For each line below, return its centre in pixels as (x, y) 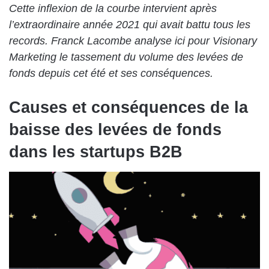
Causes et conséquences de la (128, 107)
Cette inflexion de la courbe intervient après (113, 8)
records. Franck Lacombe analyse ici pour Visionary (133, 41)
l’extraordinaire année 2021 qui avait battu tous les (130, 25)
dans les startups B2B (96, 152)
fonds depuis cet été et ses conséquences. (113, 73)
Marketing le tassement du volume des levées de (126, 57)
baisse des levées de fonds (115, 130)
